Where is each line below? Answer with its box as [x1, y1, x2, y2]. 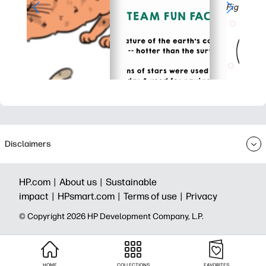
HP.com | [19, 176, 59, 188]
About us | [59, 176, 106, 188]
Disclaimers [5, 138, 51, 149]
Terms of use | [123, 191, 186, 202]
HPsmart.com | [58, 191, 123, 202]
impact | [19, 191, 58, 202]
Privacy [186, 191, 217, 202]
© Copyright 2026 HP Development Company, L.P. [19, 211, 204, 221]
